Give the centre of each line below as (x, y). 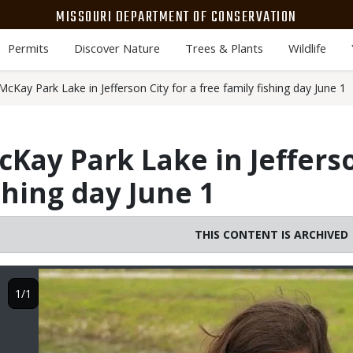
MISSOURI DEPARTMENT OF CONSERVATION (176, 17)
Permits (28, 48)
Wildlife (307, 48)
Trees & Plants (224, 48)
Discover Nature (117, 48)
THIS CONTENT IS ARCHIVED (271, 234)
